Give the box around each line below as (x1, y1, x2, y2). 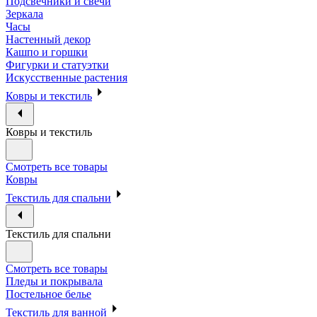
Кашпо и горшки (6, 46, 88, 58)
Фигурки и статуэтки (6, 59, 109, 71)
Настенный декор (6, 33, 91, 45)
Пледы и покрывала (6, 275, 103, 287)
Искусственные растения (6, 71, 127, 83)
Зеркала (6, 8, 43, 20)
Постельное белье (6, 288, 91, 300)
